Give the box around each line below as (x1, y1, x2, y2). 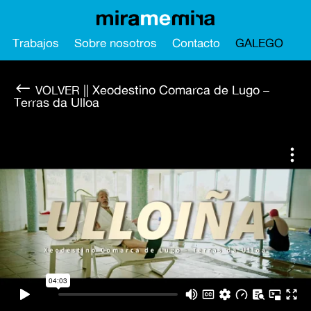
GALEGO (235, 35, 283, 51)
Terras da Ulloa (14, 94, 99, 110)
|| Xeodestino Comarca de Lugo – (80, 82, 269, 98)
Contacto (172, 35, 220, 51)
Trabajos (12, 35, 59, 51)
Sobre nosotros (74, 35, 157, 51)
